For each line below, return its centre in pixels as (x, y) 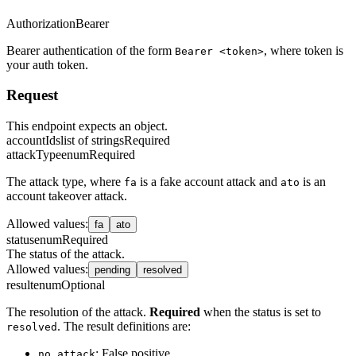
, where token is (304, 50)
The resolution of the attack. (78, 311)
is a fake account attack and (209, 181)
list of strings (92, 140)
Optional (83, 284)
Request (32, 95)
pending (112, 269)
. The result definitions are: (124, 326)
